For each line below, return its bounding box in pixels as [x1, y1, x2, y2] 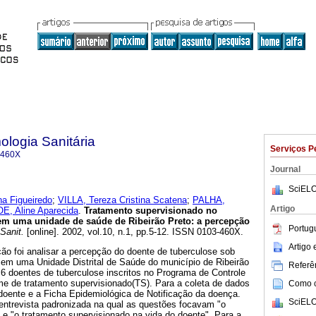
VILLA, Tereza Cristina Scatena [58, 195, 187, 206]
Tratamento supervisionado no [84, 205, 217, 217]
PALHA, [193, 195, 225, 206]
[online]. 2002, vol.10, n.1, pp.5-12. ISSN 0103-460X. [24, 226, 243, 238]
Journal [270, 164, 300, 174]
